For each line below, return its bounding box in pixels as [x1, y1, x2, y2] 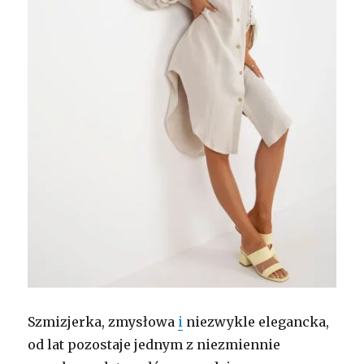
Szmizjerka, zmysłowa [28, 314, 179, 331]
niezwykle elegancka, [183, 314, 330, 331]
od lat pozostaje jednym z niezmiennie [28, 336, 281, 353]
